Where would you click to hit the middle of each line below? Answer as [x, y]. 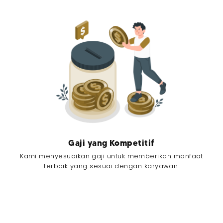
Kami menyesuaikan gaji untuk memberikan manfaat [111, 156]
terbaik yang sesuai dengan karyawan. [111, 166]
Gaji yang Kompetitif [111, 143]
